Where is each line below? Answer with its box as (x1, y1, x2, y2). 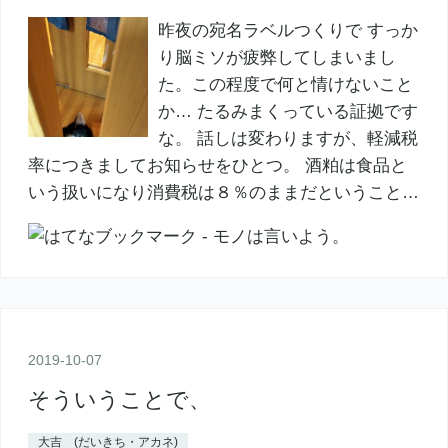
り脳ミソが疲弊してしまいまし (157, 48, 396, 68)
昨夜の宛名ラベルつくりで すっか (157, 21, 418, 41)
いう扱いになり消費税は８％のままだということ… (27, 183, 419, 203)
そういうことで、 (27, 386, 211, 412)
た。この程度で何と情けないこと (157, 75, 413, 95)
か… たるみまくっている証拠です (157, 102, 418, 122)
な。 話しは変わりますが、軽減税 (157, 129, 418, 149)
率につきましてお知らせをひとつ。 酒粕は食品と (27, 156, 407, 176)
